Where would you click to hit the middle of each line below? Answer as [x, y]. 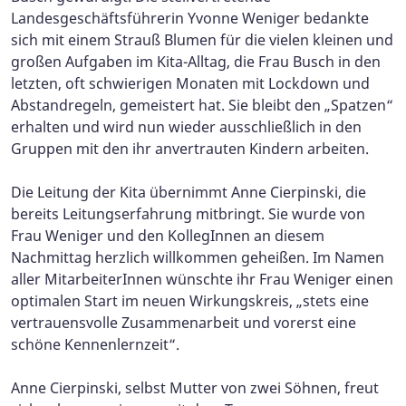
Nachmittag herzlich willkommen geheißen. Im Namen [198, 257]
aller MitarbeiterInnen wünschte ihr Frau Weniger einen [202, 279]
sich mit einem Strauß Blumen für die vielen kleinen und [202, 39]
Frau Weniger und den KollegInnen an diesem [168, 235]
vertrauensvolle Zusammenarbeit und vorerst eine [184, 322]
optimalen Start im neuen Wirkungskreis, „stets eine [190, 300]
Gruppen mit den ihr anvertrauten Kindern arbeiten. [190, 148]
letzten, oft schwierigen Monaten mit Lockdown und [190, 83]
